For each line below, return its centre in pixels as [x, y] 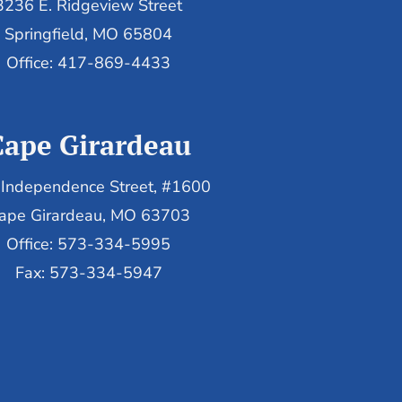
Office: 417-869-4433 [89, 63]
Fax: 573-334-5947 [88, 272]
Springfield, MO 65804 [89, 35]
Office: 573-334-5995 [89, 244]
